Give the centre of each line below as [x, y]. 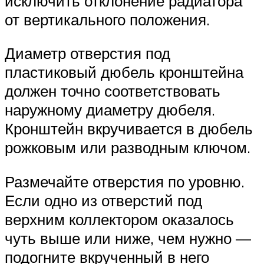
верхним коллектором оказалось [119, 219]
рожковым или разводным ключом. [128, 148]
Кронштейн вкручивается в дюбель [129, 129]
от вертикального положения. [107, 19]
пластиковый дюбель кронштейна [124, 72]
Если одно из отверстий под [103, 200]
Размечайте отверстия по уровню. [125, 181]
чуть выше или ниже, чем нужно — [128, 238]
